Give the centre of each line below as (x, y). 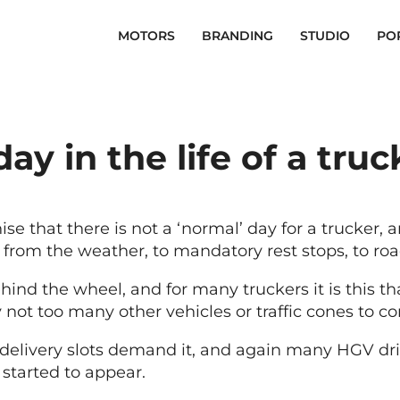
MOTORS (146, 35)
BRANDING (237, 35)
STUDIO (325, 35)
